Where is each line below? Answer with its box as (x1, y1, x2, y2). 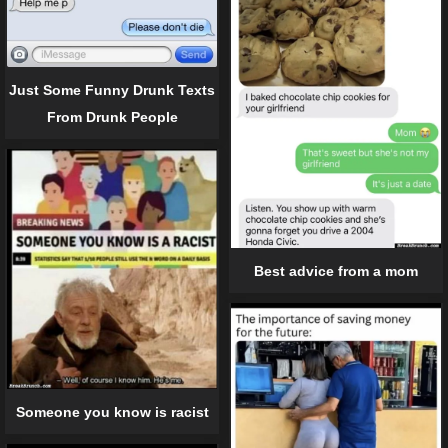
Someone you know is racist (15, 403, 209, 420)
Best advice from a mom (254, 262, 418, 279)
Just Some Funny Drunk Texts (9, 81, 215, 98)
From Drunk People (46, 108, 178, 125)
